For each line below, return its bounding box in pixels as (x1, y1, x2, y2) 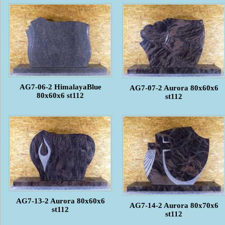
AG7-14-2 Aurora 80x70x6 (129, 201, 218, 209)
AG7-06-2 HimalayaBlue (19, 82, 101, 91)
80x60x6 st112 (37, 91, 84, 99)
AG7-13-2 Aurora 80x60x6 (16, 196, 105, 205)
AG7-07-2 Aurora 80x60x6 (129, 83, 218, 92)
